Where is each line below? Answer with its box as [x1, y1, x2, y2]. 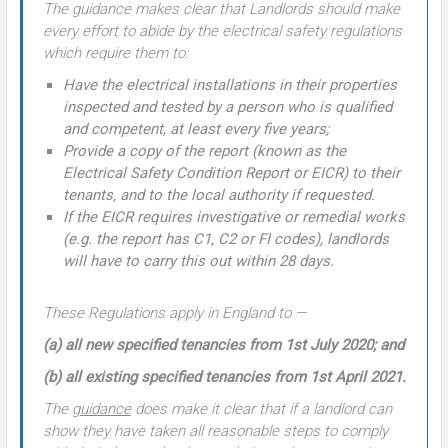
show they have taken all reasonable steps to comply [42, 421, 388, 440]
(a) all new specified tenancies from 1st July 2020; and [42, 335, 404, 354]
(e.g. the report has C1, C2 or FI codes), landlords [62, 229, 389, 248]
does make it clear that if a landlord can [130, 399, 392, 418]
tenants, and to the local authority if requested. [62, 185, 375, 204]
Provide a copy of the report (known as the [62, 141, 346, 160]
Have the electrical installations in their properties [62, 75, 397, 94]
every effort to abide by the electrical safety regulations [42, 21, 402, 40]
